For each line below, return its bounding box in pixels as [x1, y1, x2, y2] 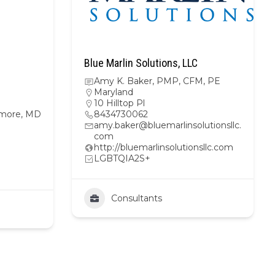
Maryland [94, 87, 133, 98]
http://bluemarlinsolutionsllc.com [94, 142, 233, 153]
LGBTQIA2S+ [94, 153, 150, 164]
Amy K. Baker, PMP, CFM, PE [94, 76, 220, 87]
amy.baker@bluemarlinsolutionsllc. [94, 120, 241, 131]
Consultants [111, 193, 162, 204]
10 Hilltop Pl [94, 98, 145, 109]
